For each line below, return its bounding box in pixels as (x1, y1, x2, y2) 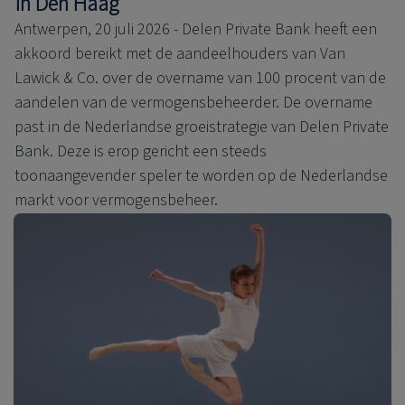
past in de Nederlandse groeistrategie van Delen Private (14, 116, 389, 139)
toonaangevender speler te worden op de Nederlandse (14, 165, 388, 188)
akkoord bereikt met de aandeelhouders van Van (14, 42, 345, 66)
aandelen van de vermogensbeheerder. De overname (14, 91, 372, 115)
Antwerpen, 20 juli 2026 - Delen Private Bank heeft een (14, 18, 377, 42)
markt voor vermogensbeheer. (14, 189, 218, 212)
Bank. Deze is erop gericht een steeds (14, 140, 267, 164)
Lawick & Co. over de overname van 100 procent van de (14, 67, 386, 90)
